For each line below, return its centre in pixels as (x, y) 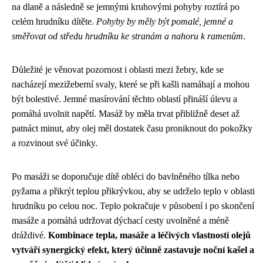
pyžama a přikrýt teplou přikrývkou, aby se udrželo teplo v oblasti (133, 191)
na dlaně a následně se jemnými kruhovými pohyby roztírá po (126, 6)
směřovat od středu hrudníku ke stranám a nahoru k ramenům (127, 36)
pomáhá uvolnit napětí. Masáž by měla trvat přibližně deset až (126, 113)
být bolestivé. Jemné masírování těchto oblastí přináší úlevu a (124, 99)
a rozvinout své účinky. (55, 143)
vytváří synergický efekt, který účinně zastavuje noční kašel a (133, 249)
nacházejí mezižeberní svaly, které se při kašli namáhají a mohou (131, 84)
